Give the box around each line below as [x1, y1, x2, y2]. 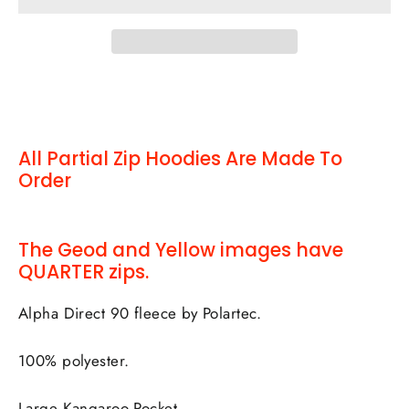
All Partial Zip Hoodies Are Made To [18, 145, 342, 173]
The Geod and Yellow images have [18, 236, 343, 263]
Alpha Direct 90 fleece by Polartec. [18, 302, 262, 325]
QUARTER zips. [18, 257, 149, 285]
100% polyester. [18, 350, 130, 372]
